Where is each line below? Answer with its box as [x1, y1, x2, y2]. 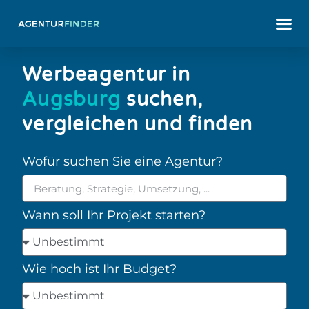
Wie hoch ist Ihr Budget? [22, 261, 177, 277]
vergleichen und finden [22, 112, 253, 136]
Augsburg [22, 88, 121, 111]
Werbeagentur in [22, 63, 190, 86]
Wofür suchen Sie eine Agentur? [22, 153, 223, 169]
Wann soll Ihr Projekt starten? [22, 207, 206, 223]
